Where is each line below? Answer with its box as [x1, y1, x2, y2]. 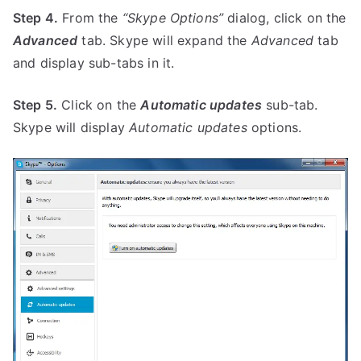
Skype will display [13, 119, 130, 136]
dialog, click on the [223, 10, 346, 27]
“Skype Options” [122, 10, 224, 27]
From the [58, 10, 122, 27]
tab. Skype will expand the [77, 32, 251, 49]
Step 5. [13, 97, 58, 114]
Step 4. [13, 10, 59, 27]
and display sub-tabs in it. [13, 55, 175, 72]
